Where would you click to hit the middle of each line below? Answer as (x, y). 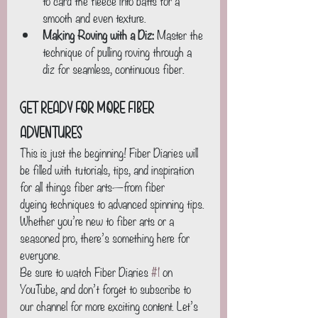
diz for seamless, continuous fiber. (114, 68)
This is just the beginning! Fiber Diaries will (110, 152)
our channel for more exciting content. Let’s (110, 305)
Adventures (51, 131)
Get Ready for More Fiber (88, 106)
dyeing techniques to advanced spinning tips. (114, 203)
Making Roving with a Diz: (98, 34)
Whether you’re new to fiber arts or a (98, 220)
